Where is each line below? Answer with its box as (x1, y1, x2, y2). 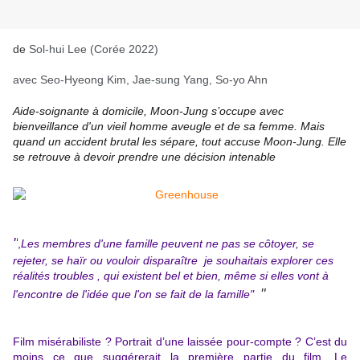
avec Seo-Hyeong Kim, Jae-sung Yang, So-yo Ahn (13, 73, 268, 87)
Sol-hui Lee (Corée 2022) (29, 43, 158, 56)
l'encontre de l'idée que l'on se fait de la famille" (13, 288, 260, 301)
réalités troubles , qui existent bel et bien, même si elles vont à (13, 269, 329, 283)
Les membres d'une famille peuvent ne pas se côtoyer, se (21, 237, 314, 251)
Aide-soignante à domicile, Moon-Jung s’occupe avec (13, 104, 284, 118)
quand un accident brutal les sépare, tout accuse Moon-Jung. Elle (13, 135, 346, 149)
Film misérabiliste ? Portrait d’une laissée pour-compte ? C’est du (13, 335, 347, 349)
